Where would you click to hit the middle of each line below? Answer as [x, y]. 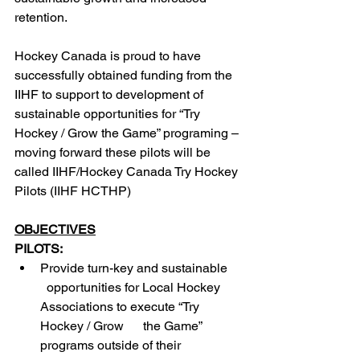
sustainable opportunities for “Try [109, 114]
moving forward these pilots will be [114, 152]
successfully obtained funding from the [125, 75]
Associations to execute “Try [121, 307]
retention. [41, 17]
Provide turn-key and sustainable [140, 268]
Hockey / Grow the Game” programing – [128, 133]
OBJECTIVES [55, 229]
